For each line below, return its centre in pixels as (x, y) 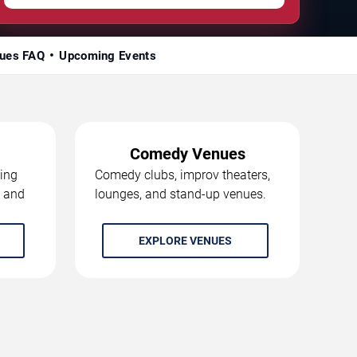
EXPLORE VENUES (185, 240)
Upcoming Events (108, 55)
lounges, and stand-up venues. (180, 194)
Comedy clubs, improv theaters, (182, 175)
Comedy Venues (187, 153)
